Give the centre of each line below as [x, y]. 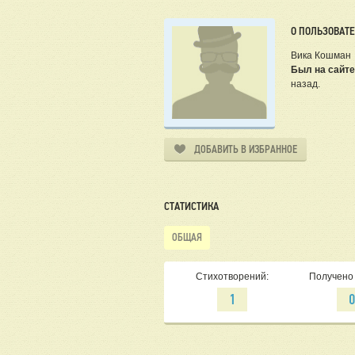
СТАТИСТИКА [191, 206]
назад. [305, 84]
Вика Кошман [321, 56]
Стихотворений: [232, 277]
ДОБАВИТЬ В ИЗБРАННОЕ [246, 150]
